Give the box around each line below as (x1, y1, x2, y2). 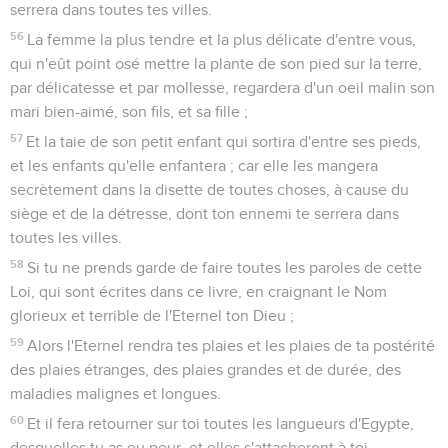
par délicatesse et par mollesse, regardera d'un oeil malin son (10, 79, 435, 96)
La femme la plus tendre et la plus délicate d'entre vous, (27, 31, 417, 48)
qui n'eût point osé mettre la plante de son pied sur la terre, (10, 55, 422, 72)
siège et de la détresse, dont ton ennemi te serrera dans (10, 205, 399, 222)
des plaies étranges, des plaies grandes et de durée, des (10, 361, 401, 378)
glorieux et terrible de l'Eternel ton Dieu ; (10, 307, 294, 324)
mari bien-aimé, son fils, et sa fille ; (10, 103, 248, 120)
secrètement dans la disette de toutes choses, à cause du (10, 181, 409, 198)
